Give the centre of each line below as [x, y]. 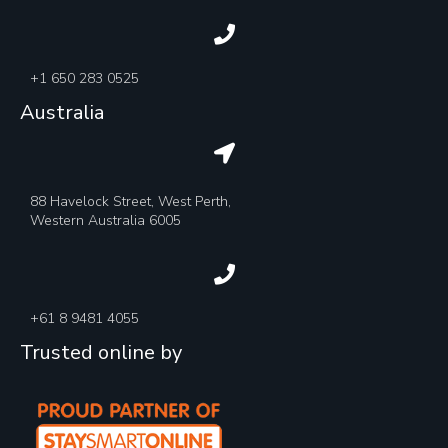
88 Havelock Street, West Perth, [130, 201]
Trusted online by [101, 352]
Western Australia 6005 [105, 220]
